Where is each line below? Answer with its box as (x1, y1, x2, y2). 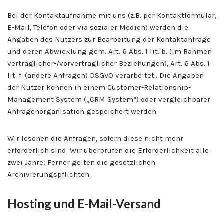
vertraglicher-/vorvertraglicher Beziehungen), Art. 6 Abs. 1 (7, 58, 210, 68)
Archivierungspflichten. (7, 169, 91, 179)
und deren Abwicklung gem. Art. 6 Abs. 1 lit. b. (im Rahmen (7, 46, 212, 56)
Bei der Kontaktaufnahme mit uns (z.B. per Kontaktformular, (7, 10, 216, 20)
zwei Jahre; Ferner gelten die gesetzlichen (7, 157, 155, 167)
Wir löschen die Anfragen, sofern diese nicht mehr (7, 133, 183, 143)
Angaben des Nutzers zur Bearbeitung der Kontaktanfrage (7, 34, 211, 44)
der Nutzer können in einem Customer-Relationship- (7, 82, 191, 92)
